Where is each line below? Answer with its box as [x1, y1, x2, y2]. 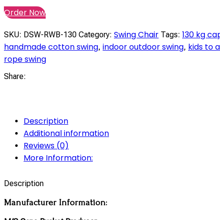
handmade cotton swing [4, 41, 98, 53]
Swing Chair [114, 29, 159, 41]
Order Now [4, 7, 46, 19]
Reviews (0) [24, 140, 69, 152]
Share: [4, 72, 26, 82]
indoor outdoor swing [103, 41, 184, 53]
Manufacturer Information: [4, 197, 107, 208]
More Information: [24, 152, 93, 164]
